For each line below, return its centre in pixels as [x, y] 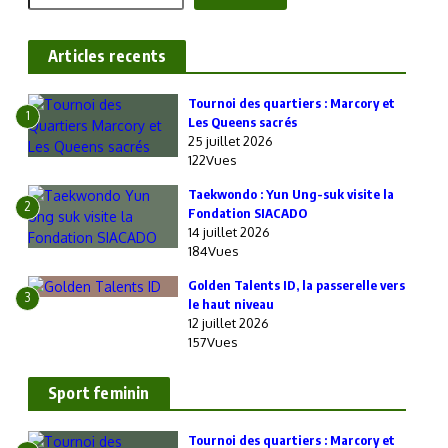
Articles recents [107, 56]
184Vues [213, 251]
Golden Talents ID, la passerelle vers [296, 285]
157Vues [213, 342]
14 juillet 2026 [229, 232]
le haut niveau [231, 304]
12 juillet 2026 [228, 323]
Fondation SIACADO [247, 213]
